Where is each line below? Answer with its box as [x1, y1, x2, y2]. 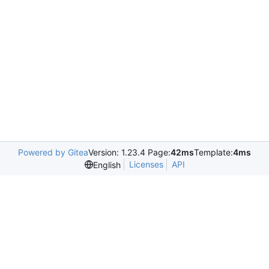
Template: [194, 147, 233, 157]
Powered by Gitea [18, 147, 88, 157]
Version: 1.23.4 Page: [88, 147, 171, 157]
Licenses [128, 159, 163, 169]
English [92, 159, 121, 170]
